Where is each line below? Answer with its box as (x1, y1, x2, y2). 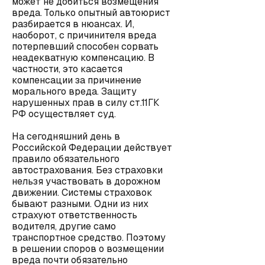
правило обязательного (12, 153, 119, 165)
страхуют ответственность (12, 209, 137, 221)
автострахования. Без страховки (12, 164, 163, 176)
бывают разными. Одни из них (12, 198, 148, 210)
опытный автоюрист (78, 7, 170, 19)
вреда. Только (12, 7, 78, 19)
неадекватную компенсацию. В (12, 51, 154, 64)
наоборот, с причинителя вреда (12, 29, 156, 41)
